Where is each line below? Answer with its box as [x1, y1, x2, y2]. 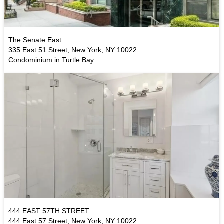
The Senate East [8, 36, 61, 44]
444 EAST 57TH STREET [8, 207, 89, 215]
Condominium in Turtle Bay [8, 56, 94, 64]
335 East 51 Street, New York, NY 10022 [8, 46, 137, 54]
